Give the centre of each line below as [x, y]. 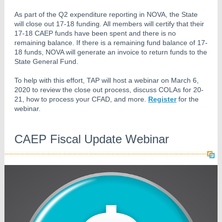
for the [189, 99]
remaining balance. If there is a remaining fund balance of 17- [111, 43]
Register [162, 99]
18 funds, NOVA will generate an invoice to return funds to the [111, 52]
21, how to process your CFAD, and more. [81, 99]
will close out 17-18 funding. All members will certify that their [109, 24]
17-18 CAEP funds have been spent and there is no [95, 33]
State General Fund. [46, 61]
